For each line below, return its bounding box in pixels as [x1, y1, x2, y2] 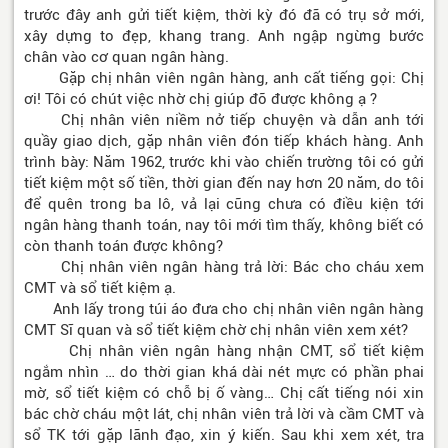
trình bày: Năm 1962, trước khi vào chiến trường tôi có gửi [24, 153, 424, 172]
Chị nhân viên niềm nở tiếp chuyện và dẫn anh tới [24, 111, 424, 130]
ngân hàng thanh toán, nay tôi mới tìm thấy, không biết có [24, 216, 424, 235]
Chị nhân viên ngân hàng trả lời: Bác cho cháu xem [24, 258, 424, 277]
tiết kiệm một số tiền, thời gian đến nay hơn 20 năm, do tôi [24, 174, 424, 193]
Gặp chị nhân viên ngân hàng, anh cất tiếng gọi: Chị [24, 69, 424, 88]
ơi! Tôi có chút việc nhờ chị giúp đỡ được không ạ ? [24, 90, 377, 109]
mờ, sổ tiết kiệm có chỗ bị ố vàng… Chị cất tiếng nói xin [24, 384, 424, 403]
